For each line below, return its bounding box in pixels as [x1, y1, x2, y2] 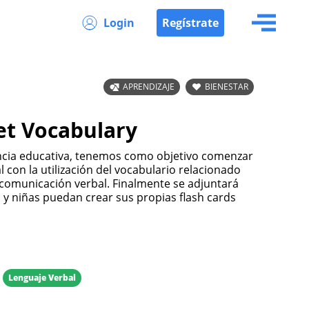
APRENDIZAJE [123, 81, 175, 92]
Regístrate [162, 15, 219, 30]
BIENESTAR [205, 81, 248, 92]
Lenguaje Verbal [8, 272, 76, 283]
